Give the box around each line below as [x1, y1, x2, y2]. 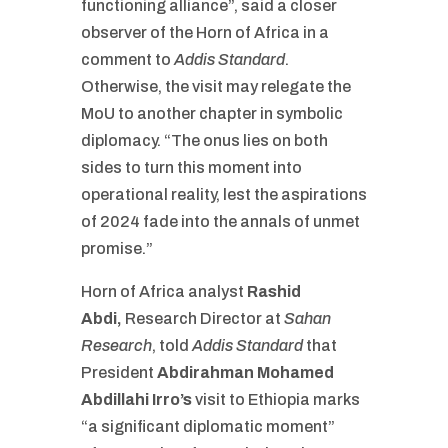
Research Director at [121, 310, 284, 327]
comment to [80, 51, 174, 68]
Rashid [246, 283, 301, 300]
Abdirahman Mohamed [156, 364, 334, 381]
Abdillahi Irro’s [80, 391, 192, 408]
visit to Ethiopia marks [191, 391, 360, 408]
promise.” [80, 240, 153, 257]
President [80, 364, 157, 381]
